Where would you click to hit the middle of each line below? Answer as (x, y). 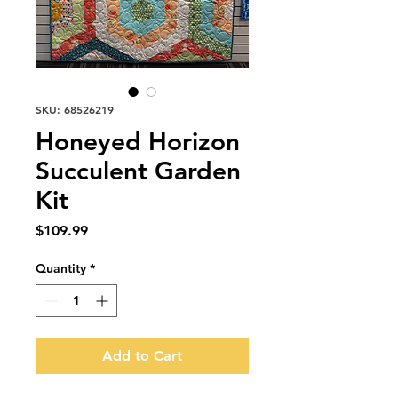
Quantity (61, 268)
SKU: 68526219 (75, 109)
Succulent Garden (138, 171)
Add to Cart (142, 356)
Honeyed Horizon (138, 141)
